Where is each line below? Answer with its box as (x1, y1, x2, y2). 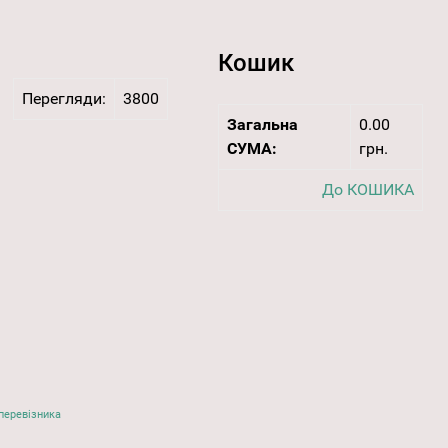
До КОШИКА (321, 180, 414, 200)
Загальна (226, 115, 298, 135)
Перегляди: (21, 89, 106, 109)
